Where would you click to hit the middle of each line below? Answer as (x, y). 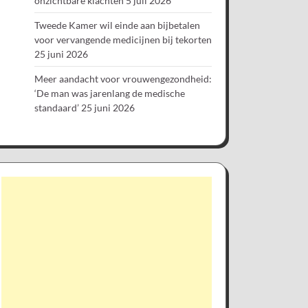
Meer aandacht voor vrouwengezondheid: (123, 78)
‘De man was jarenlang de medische (110, 93)
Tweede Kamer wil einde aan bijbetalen (117, 25)
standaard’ (57, 107)
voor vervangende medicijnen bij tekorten (123, 39)
